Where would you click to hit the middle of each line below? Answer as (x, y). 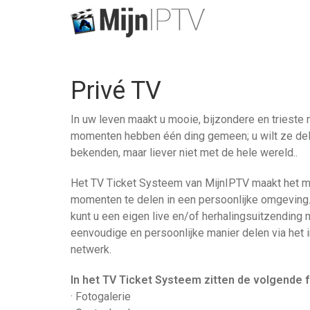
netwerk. (91, 249)
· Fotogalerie (101, 297)
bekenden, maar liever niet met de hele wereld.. (184, 153)
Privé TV (116, 91)
